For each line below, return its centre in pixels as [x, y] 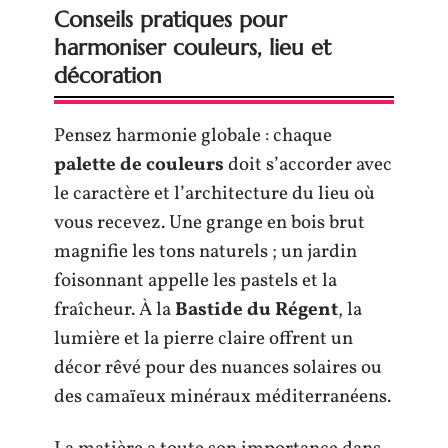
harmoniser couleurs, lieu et [192, 48]
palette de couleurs [139, 165]
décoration [108, 76]
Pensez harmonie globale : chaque [193, 136]
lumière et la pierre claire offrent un [203, 339]
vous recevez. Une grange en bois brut [209, 223]
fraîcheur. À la [114, 310]
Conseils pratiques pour [170, 20]
